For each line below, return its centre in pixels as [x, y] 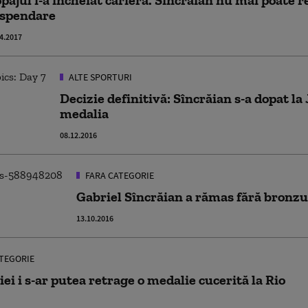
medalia [84, 113]
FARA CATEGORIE [119, 175]
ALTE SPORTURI [99, 77]
